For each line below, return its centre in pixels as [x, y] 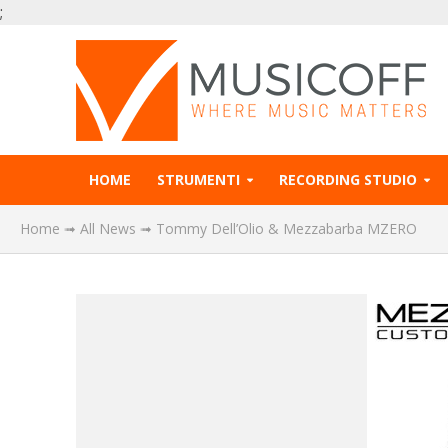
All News [108, 228]
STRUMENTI [198, 179]
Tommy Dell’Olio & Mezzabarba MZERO [286, 228]
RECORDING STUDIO [347, 179]
